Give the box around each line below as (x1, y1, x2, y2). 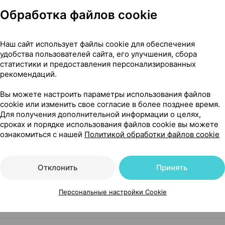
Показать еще (8, 20, 66, 30)
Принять (156, 163, 188, 172)
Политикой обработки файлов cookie (84, 130, 219, 139)
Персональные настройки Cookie (58, 188, 167, 196)
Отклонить (37, 163, 77, 172)
